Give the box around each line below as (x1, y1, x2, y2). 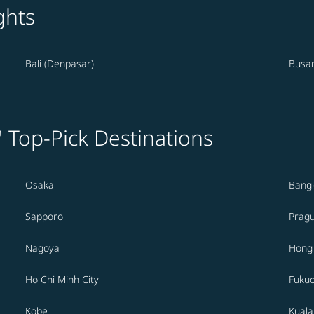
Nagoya (25, 241, 60, 255)
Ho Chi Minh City (25, 273, 99, 287)
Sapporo (25, 210, 63, 224)
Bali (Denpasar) (25, 57, 94, 71)
